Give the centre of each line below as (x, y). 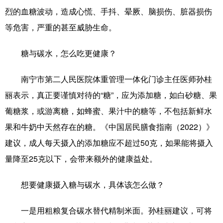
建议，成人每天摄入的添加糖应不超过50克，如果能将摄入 (109, 143)
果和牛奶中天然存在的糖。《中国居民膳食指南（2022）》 (110, 127)
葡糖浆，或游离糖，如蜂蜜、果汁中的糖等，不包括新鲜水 (109, 111)
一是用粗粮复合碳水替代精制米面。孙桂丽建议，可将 (109, 210)
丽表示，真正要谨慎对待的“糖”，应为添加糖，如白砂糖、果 (111, 95)
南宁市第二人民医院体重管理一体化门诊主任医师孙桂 (109, 79)
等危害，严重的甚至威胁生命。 (61, 27)
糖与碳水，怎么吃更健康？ (69, 53)
